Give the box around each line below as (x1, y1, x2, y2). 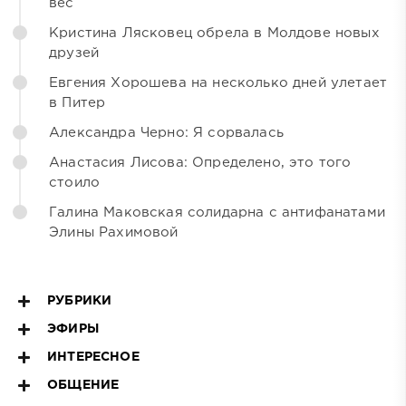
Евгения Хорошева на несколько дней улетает (49, 77, 388, 90)
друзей (49, 47, 100, 60)
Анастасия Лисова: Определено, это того (49, 157, 352, 169)
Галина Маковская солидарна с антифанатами (49, 207, 385, 219)
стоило (49, 177, 101, 189)
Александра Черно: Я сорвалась (49, 127, 284, 140)
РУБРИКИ (47, 295, 112, 307)
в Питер (49, 97, 106, 110)
